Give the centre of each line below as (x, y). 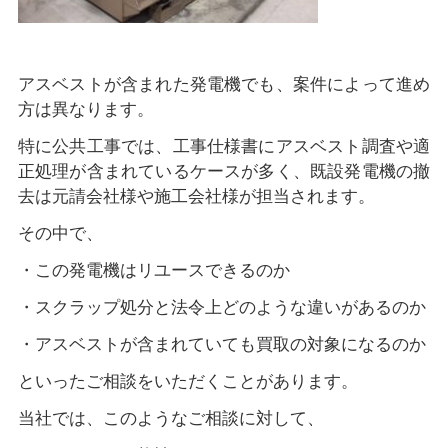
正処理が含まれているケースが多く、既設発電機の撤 (224, 172)
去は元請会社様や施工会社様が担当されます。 (196, 197)
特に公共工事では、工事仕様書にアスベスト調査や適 (224, 147)
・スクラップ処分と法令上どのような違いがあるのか (221, 308)
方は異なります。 (85, 110)
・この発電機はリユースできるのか (153, 271)
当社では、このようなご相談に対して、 (170, 418)
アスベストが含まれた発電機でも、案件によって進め (224, 85)
